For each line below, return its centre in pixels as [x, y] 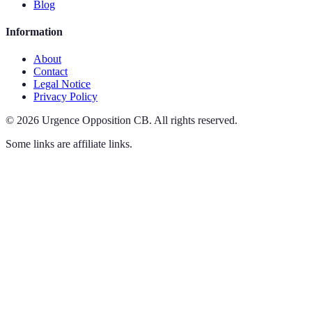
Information [34, 31]
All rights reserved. [196, 120]
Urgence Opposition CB [95, 120]
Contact [50, 72]
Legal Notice [62, 84]
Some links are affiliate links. [69, 144]
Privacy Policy [65, 97]
